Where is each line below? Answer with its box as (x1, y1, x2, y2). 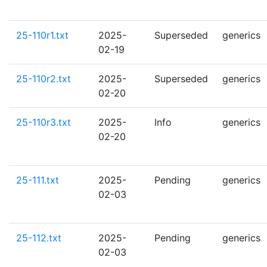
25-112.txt (16, 232, 61, 244)
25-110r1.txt (16, 29, 69, 41)
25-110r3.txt (16, 116, 71, 128)
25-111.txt (16, 174, 59, 186)
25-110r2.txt (16, 73, 71, 85)
